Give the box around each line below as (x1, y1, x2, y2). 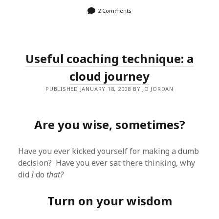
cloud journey (69, 68, 150, 84)
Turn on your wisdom (47, 193, 172, 209)
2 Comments (98, 7, 131, 14)
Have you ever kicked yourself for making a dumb (18, 146, 199, 156)
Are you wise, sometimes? (34, 116, 185, 132)
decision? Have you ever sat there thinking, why (18, 157, 196, 168)
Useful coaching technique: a (25, 50, 194, 66)
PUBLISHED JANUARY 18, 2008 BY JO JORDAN (45, 85, 174, 92)
